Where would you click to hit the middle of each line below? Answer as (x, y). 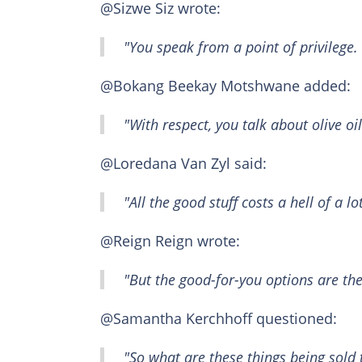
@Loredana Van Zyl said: (183, 164)
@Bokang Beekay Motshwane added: (225, 86)
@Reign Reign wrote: (170, 241)
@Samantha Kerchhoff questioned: (219, 319)
